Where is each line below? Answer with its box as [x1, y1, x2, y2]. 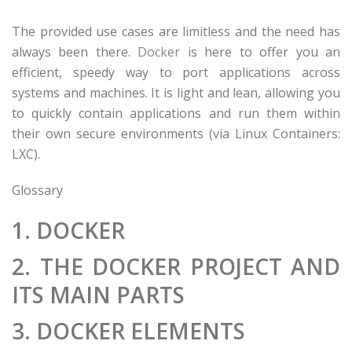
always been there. [12, 43, 138, 60]
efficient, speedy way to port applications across [12, 64, 340, 81]
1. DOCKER [12, 215, 125, 245]
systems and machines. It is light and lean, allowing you [12, 84, 340, 101]
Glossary [12, 181, 63, 199]
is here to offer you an [180, 43, 341, 60]
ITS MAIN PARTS [12, 280, 185, 310]
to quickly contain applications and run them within [12, 104, 340, 122]
